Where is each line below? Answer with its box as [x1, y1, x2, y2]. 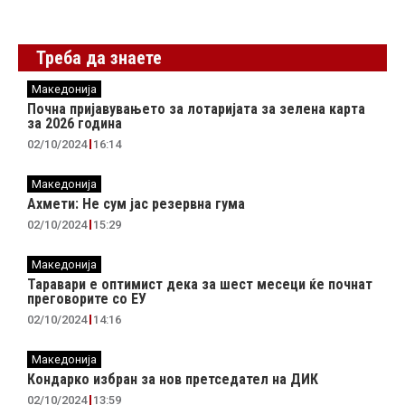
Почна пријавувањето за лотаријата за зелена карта [27, 100, 365, 118]
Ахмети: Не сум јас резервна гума [27, 195, 245, 213]
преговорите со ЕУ [27, 290, 146, 308]
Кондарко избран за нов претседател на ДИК [27, 371, 318, 389]
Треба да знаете [36, 47, 162, 70]
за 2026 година [27, 115, 122, 133]
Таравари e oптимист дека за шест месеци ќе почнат [27, 276, 372, 294]
